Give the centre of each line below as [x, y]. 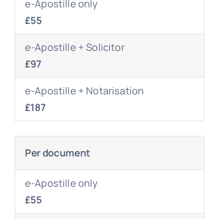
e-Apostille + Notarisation [84, 90]
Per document [58, 153]
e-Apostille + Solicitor [75, 47]
